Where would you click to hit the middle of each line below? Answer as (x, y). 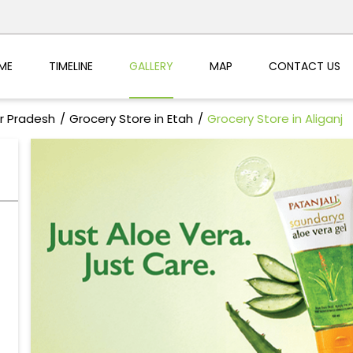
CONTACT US (304, 66)
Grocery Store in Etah (131, 119)
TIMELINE (71, 66)
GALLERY (151, 66)
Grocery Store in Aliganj (275, 119)
